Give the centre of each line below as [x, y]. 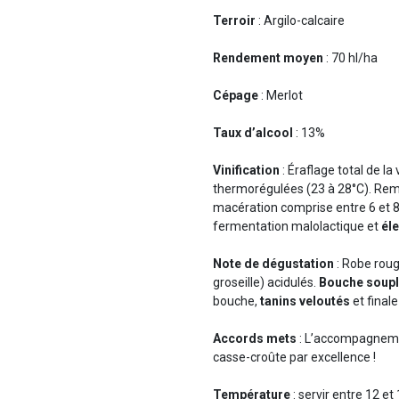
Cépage [236, 95]
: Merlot [281, 95]
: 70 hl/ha [350, 57]
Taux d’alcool [254, 132]
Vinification [246, 170]
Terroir [234, 20]
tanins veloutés [305, 301]
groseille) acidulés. [266, 282]
